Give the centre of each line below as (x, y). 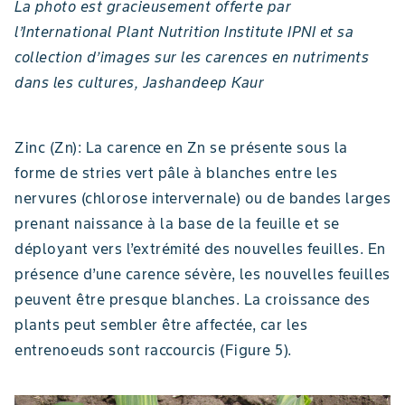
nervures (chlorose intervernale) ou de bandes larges (202, 198)
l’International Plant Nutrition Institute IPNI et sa (184, 31)
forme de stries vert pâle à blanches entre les (176, 172)
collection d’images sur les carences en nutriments (192, 57)
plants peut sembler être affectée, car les (161, 324)
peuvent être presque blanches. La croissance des (192, 299)
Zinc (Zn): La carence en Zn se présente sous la (181, 147)
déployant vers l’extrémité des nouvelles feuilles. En (200, 248)
